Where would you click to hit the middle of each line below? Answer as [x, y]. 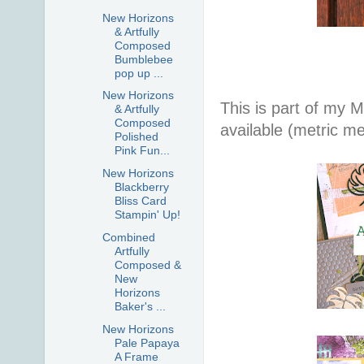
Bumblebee [143, 59]
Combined [128, 237]
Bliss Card [140, 201]
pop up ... [139, 73]
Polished [136, 137]
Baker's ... [140, 306]
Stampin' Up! [147, 215]
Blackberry [141, 187]
